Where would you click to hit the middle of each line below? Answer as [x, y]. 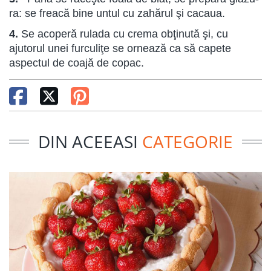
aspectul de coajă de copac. [77, 63]
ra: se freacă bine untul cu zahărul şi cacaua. [117, 13]
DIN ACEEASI [90, 142]
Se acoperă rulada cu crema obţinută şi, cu [125, 34]
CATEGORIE [188, 142]
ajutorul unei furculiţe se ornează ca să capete [120, 48]
